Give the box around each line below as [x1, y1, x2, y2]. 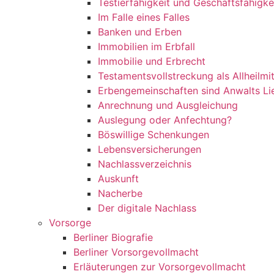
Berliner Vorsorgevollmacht [73, 246, 199, 258]
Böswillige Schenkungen [98, 128, 209, 141]
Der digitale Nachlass [98, 202, 196, 214]
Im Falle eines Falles [98, 11, 190, 23]
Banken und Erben [98, 26, 182, 38]
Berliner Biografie [73, 231, 153, 243]
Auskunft [98, 172, 139, 185]
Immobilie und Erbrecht [98, 55, 206, 67]
